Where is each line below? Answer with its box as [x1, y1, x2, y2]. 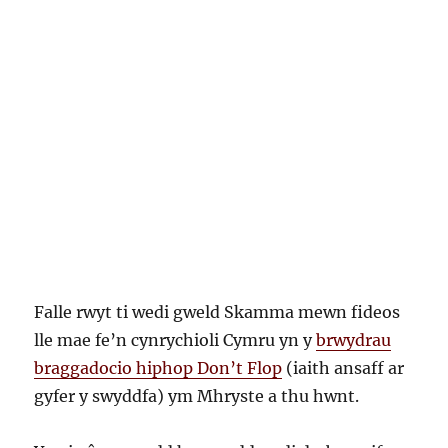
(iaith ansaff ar [282, 358, 405, 379]
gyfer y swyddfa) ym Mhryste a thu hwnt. [34, 386, 360, 407]
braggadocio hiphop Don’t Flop [34, 358, 283, 379]
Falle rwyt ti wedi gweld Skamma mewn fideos [34, 302, 401, 323]
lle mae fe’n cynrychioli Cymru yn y [34, 330, 317, 351]
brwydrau [316, 330, 392, 351]
